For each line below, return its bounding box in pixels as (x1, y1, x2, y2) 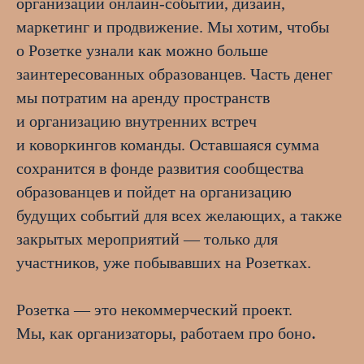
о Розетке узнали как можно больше (16, 41, 268, 60)
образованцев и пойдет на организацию (16, 183, 292, 201)
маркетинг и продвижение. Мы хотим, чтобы (16, 18, 329, 37)
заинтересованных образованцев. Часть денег (16, 65, 332, 84)
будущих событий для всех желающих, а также (16, 206, 342, 225)
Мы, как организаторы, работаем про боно (16, 324, 311, 343)
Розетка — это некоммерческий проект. (16, 301, 292, 319)
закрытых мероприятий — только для (16, 230, 278, 249)
